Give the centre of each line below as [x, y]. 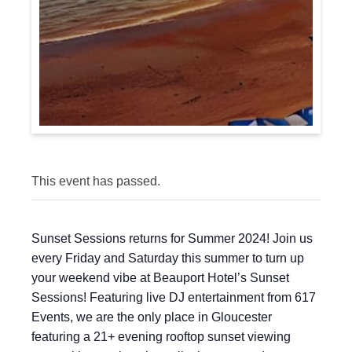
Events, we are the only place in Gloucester [152, 317]
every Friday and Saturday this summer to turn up [168, 258]
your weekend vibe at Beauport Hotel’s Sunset [160, 278]
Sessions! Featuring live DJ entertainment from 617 [174, 297]
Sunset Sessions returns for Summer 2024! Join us [172, 238]
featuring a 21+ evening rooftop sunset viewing [161, 337]
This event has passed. [96, 181]
